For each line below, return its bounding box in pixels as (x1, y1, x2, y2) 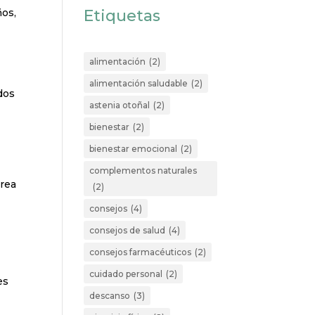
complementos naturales (89, 165, 198, 176)
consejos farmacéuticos (89, 247, 192, 257)
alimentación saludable (89, 78, 188, 89)
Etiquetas (84, 6, 161, 25)
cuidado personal (89, 269, 163, 279)
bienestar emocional (89, 143, 178, 154)
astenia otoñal (89, 100, 150, 110)
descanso (89, 290, 131, 301)
